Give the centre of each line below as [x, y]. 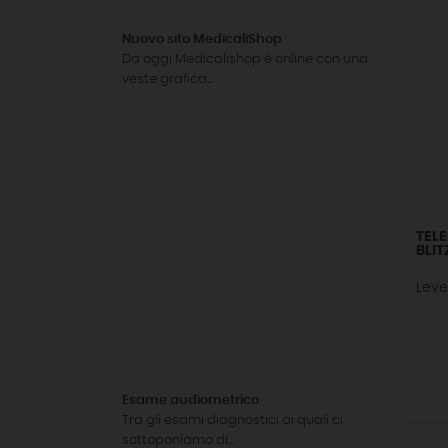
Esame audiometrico [190, 400]
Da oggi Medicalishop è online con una [245, 59]
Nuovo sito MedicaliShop [202, 39]
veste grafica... [167, 79]
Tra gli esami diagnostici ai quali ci [232, 420]
